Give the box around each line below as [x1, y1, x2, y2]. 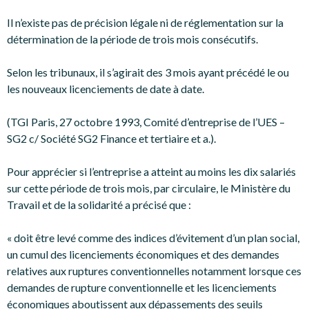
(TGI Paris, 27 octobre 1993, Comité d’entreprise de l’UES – [7, 115, 285, 128]
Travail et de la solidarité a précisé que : [7, 198, 191, 211]
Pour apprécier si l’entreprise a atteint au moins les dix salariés [7, 165, 296, 178]
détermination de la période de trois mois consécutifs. [7, 32, 258, 46]
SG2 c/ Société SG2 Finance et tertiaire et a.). [7, 132, 216, 145]
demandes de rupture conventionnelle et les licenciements [7, 281, 277, 294]
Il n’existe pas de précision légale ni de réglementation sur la [7, 16, 283, 29]
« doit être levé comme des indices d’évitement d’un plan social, [7, 231, 299, 244]
